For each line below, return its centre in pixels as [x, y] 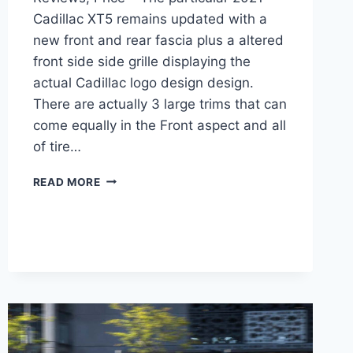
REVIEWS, [128, 294]
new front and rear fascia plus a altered [158, 40]
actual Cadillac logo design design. [143, 82]
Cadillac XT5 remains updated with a [150, 19]
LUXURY [124, 244]
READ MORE [67, 182]
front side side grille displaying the [141, 61]
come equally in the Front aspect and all [159, 125]
